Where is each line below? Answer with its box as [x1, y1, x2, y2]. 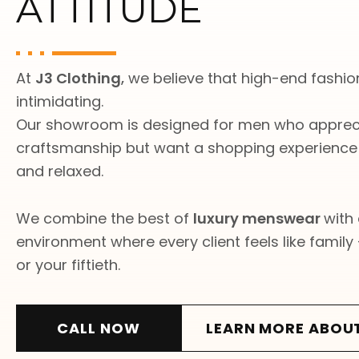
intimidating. [16, 91, 103, 111]
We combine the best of [16, 208, 193, 228]
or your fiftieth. [16, 255, 120, 275]
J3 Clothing [35, 68, 121, 88]
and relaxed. [16, 161, 103, 181]
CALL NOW [57, 318, 140, 338]
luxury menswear [193, 208, 324, 228]
